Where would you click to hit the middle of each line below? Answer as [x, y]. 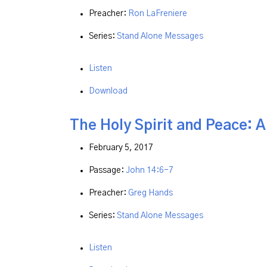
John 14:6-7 [150, 171]
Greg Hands [150, 193]
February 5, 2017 [121, 148]
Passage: [107, 171]
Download [108, 91]
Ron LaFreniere [158, 14]
